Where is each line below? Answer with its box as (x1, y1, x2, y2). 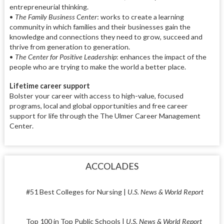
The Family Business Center (14, 12, 97, 21)
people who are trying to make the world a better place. (9, 62, 187, 71)
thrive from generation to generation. (9, 42, 130, 51)
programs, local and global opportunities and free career (9, 101, 188, 110)
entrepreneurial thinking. (9, 2, 88, 11)
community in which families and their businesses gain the (9, 22, 190, 31)
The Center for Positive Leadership (14, 52, 116, 61)
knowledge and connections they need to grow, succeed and (9, 32, 202, 41)
